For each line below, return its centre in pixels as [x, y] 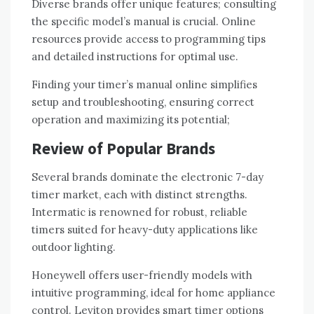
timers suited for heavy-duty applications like [145, 230]
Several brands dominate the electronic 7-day [148, 177]
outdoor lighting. [74, 247]
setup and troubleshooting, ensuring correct [143, 102]
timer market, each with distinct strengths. [139, 195]
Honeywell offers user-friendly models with [142, 275]
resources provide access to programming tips [149, 39]
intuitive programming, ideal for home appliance [153, 293]
